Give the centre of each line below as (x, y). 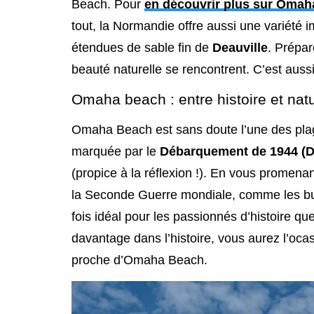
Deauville (240, 47)
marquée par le (116, 151)
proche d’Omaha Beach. (139, 260)
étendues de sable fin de (142, 47)
